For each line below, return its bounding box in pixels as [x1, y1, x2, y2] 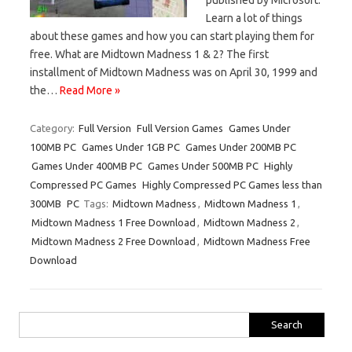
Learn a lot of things [206, 11, 302, 24]
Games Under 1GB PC [82, 141, 180, 152]
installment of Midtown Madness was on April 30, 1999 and [30, 65, 317, 79]
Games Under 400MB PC [31, 159, 142, 171]
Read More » [60, 83, 120, 97]
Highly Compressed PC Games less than [142, 178, 322, 190]
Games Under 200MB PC [185, 141, 296, 152]
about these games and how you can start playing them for [30, 29, 314, 42]
